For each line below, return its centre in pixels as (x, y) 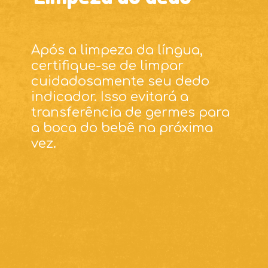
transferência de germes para (131, 113)
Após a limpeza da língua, (117, 51)
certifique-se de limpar (108, 66)
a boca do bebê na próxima (122, 128)
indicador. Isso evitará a (110, 97)
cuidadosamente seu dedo (121, 82)
